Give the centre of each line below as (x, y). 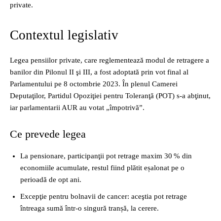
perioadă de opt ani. (51, 180)
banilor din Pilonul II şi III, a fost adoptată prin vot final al (99, 72)
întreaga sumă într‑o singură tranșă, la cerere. (90, 208)
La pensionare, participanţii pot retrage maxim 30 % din (106, 156)
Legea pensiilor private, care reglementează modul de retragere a (110, 60)
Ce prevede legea (48, 134)
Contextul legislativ (64, 35)
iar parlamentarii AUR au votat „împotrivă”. (77, 108)
